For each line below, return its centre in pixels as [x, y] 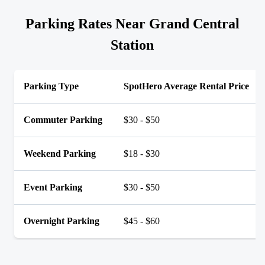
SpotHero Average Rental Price [186, 86]
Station [132, 45]
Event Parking [53, 187]
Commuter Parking [63, 120]
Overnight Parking [62, 221]
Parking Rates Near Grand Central [132, 24]
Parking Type [51, 86]
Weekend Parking [60, 153]
